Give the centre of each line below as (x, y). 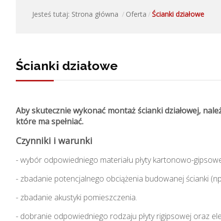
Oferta (136, 14)
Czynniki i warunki (54, 141)
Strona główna (95, 14)
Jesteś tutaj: (52, 14)
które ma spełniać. (50, 121)
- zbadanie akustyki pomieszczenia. (76, 197)
